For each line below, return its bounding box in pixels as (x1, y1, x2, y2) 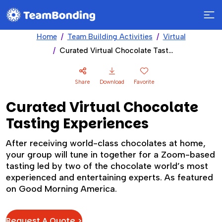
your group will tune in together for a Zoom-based (6, 149, 215, 160)
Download (100, 79, 124, 85)
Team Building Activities (67, 32, 153, 41)
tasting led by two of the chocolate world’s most (6, 161, 208, 171)
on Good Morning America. (6, 183, 117, 194)
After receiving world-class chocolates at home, (6, 138, 206, 149)
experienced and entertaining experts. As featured (6, 172, 213, 183)
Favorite (134, 79, 155, 85)
